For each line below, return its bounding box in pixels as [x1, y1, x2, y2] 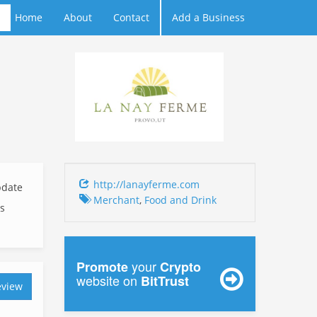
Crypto [160, 258, 201, 276]
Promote [76, 258, 128, 276]
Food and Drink [144, 193, 217, 207]
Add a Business [172, 11, 245, 24]
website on [76, 271, 141, 289]
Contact [113, 11, 149, 24]
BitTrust [141, 272, 189, 290]
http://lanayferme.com [93, 178, 200, 191]
